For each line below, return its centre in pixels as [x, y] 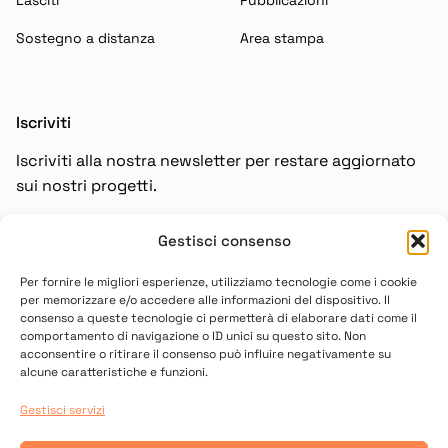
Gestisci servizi [62, 410]
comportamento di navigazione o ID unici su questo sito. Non [193, 336]
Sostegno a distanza [85, 38]
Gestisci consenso [224, 240]
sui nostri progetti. [86, 186]
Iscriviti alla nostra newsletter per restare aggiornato [216, 161]
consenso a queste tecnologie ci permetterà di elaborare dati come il [218, 318]
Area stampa [282, 38]
